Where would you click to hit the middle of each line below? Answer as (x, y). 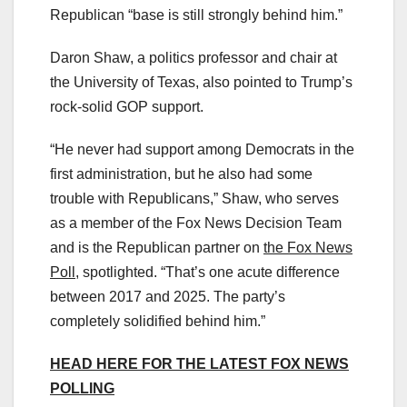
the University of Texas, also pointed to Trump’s (201, 82)
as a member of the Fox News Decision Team (196, 223)
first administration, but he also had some (181, 174)
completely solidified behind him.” (158, 321)
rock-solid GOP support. (127, 106)
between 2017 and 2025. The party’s (168, 296)
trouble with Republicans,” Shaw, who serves (194, 198)
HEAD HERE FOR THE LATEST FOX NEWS (199, 363)
